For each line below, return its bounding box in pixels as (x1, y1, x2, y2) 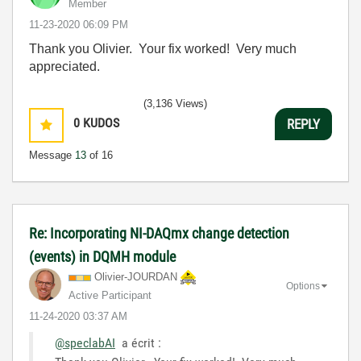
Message (29, 149, 75, 162)
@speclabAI (55, 335, 115, 351)
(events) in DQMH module (29, 248, 176, 266)
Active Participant (68, 289, 151, 302)
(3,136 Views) (143, 98, 207, 110)
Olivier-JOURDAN (94, 271, 177, 284)
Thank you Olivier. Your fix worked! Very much (29, 42, 297, 56)
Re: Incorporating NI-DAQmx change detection (29, 225, 289, 243)
